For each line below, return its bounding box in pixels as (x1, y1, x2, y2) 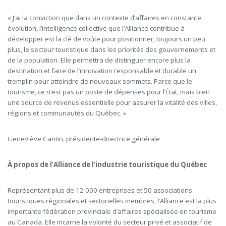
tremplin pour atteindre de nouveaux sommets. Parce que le (8, 77, 192, 86)
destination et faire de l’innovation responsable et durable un (8, 66, 196, 76)
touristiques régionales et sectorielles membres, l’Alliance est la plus (8, 196, 216, 206)
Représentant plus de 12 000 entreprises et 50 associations (8, 186, 192, 195)
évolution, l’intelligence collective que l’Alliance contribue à (8, 24, 185, 33)
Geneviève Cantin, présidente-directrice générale (8, 134, 160, 144)
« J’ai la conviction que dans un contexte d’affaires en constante (8, 13, 201, 23)
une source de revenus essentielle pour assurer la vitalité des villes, (8, 98, 217, 107)
